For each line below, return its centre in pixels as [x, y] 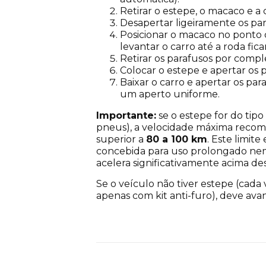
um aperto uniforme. [170, 94]
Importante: [126, 115]
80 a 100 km [177, 139]
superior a [121, 139]
